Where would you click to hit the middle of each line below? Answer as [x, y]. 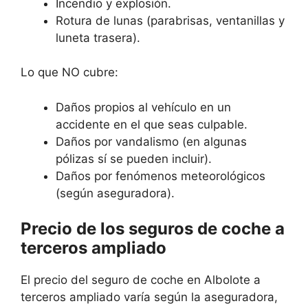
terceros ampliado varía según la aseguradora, [149, 297]
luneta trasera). [98, 37]
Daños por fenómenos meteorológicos [161, 176]
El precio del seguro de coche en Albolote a [141, 280]
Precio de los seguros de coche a [153, 229]
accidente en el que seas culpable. [152, 124]
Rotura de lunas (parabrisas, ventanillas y [170, 20]
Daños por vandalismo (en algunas [151, 141]
